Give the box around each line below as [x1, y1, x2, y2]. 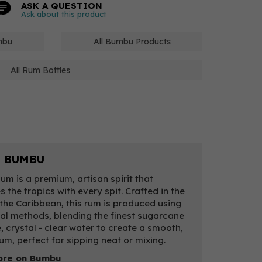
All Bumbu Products [93, 36, 171, 47]
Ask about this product [21, 9, 106, 19]
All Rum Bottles [10, 65, 70, 75]
